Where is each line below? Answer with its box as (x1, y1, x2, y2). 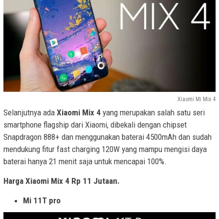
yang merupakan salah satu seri (101, 107, 205, 117)
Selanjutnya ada (3, 107, 57, 117)
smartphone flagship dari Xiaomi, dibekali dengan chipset (3, 119, 187, 130)
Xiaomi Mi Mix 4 (177, 95, 216, 103)
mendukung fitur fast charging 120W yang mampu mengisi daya (3, 144, 207, 154)
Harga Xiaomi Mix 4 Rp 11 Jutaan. (3, 175, 120, 186)
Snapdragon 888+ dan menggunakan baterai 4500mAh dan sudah (3, 131, 212, 142)
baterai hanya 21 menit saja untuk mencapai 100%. (3, 156, 167, 166)
